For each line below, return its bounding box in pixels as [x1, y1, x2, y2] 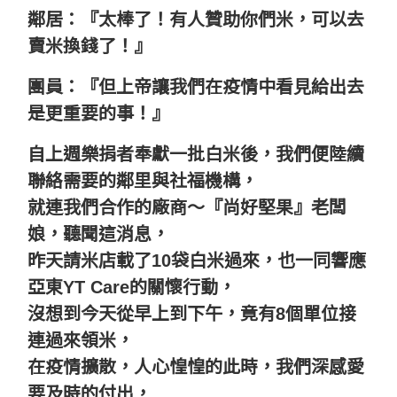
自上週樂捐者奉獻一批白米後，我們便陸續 [27, 144, 364, 164]
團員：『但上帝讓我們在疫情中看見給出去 [27, 76, 364, 97]
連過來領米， [27, 330, 134, 350]
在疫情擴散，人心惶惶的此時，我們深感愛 [27, 356, 364, 377]
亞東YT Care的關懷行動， [27, 276, 236, 297]
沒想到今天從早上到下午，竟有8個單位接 [27, 303, 356, 323]
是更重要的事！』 [27, 103, 169, 123]
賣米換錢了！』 [27, 35, 152, 56]
